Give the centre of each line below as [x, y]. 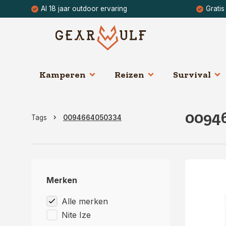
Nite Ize [76, 215]
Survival [192, 75]
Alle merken [85, 201]
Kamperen [63, 75]
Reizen [129, 75]
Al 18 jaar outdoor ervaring [84, 9]
